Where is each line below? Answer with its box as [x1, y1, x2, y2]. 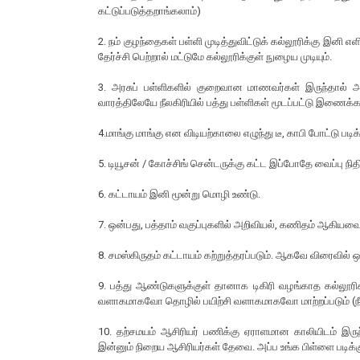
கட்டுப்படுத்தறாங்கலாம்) [98, 5, 201, 18]
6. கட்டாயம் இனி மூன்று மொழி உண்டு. [98, 188, 260, 201]
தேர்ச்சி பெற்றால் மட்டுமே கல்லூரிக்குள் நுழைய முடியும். [98, 51, 332, 63]
